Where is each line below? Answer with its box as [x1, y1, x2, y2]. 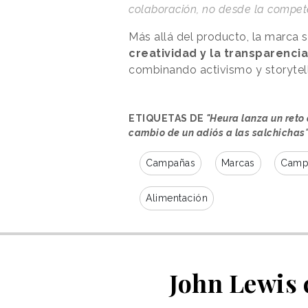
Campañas [146, 157, 195, 169]
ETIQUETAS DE [129, 113, 206, 124]
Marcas [221, 157, 255, 169]
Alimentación [146, 192, 208, 204]
